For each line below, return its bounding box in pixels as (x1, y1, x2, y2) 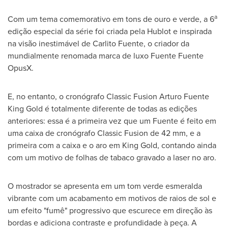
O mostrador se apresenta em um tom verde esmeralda (8, 180, 202, 192)
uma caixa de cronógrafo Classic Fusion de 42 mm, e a (8, 127, 201, 139)
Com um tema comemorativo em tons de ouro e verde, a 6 (8, 13, 214, 25)
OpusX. (8, 62, 34, 74)
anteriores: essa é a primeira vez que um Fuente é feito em (8, 115, 216, 127)
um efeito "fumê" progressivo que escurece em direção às (8, 204, 212, 216)
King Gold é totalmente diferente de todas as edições (8, 102, 197, 115)
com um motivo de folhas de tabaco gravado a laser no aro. (8, 151, 216, 163)
